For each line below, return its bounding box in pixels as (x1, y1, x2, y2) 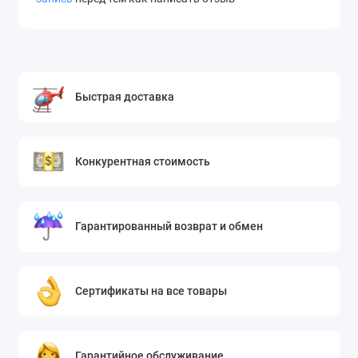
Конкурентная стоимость (75, 155, 211, 169)
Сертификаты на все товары (75, 284, 228, 298)
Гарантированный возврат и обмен (75, 220, 264, 233)
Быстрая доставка (75, 90, 175, 104)
